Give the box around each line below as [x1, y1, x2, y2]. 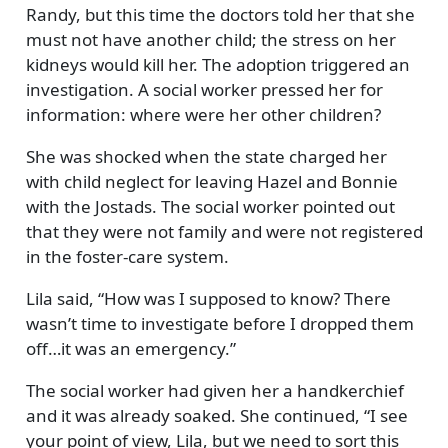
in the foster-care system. [25, 244, 229, 268]
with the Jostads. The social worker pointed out [25, 194, 395, 218]
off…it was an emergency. [25, 336, 230, 360]
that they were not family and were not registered [25, 219, 423, 243]
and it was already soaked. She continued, [25, 403, 364, 427]
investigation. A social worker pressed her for [25, 77, 383, 101]
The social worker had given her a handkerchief [25, 378, 404, 402]
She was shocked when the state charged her [25, 144, 387, 168]
